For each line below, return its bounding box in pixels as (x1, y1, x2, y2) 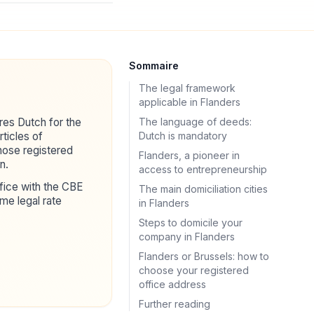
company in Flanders (139, 231, 235, 243)
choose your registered (139, 264, 249, 276)
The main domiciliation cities (139, 183, 268, 195)
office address (139, 278, 206, 290)
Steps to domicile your (139, 217, 243, 228)
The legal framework (139, 82, 235, 94)
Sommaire (129, 60, 179, 71)
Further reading (139, 298, 210, 310)
